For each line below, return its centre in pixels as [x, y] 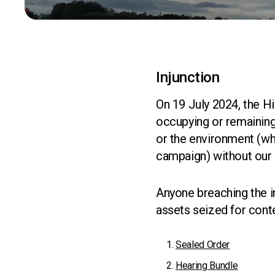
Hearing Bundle [207, 265]
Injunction [189, 77]
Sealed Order [203, 245]
